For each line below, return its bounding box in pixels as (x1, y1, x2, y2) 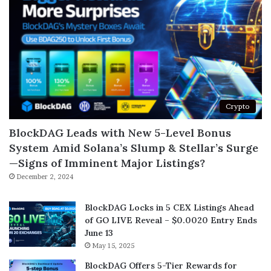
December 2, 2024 (16, 172, 73, 181)
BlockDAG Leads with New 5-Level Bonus (9, 125, 231, 140)
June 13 (85, 227, 113, 238)
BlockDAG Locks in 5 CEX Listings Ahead (85, 201, 254, 213)
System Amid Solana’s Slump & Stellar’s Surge (9, 140, 258, 155)
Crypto (226, 101, 250, 111)
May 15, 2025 (92, 241, 134, 250)
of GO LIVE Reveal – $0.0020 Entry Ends (85, 214, 257, 226)
